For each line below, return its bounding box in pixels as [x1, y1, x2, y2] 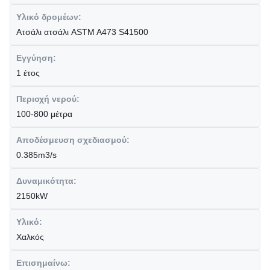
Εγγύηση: [16, 53, 56, 63]
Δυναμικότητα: [16, 176, 77, 186]
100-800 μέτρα [16, 109, 72, 119]
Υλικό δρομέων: [16, 12, 81, 22]
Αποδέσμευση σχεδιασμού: [16, 135, 130, 145]
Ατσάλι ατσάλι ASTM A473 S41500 [16, 27, 148, 37]
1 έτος [16, 68, 40, 78]
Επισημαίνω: [16, 258, 71, 268]
